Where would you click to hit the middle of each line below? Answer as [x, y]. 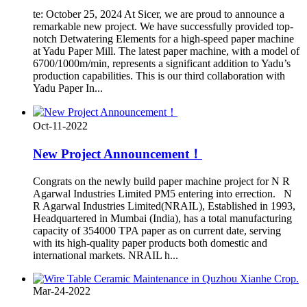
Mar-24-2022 [62, 291]
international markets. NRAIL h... [106, 256]
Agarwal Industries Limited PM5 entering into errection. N [162, 194]
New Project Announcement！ [118, 153]
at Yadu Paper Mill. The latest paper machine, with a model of [166, 51]
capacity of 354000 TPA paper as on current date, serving [157, 231]
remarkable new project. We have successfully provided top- [163, 26]
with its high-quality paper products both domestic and [150, 243]
